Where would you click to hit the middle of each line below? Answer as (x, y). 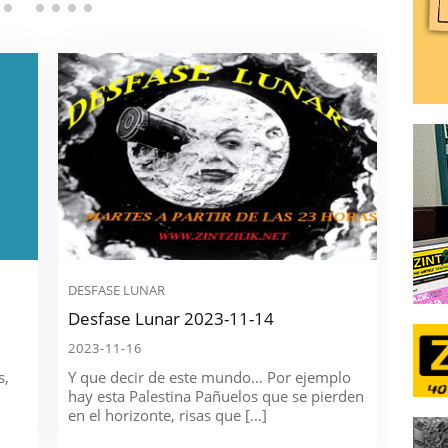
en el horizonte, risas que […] (168, 415)
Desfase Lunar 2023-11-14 (171, 319)
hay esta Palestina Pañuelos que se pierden (216, 396)
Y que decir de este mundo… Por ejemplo (210, 377)
